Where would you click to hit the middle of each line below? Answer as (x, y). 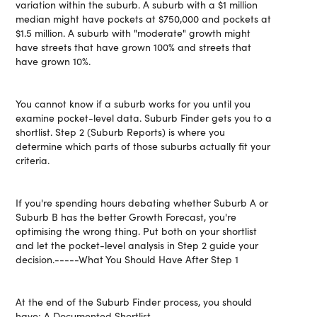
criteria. (33, 160)
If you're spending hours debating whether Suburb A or (142, 203)
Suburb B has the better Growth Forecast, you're (126, 217)
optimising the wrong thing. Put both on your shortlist (137, 231)
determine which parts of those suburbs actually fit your (143, 146)
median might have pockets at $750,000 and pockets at (144, 19)
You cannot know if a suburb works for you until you (133, 104)
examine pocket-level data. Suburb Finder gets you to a (144, 118)
